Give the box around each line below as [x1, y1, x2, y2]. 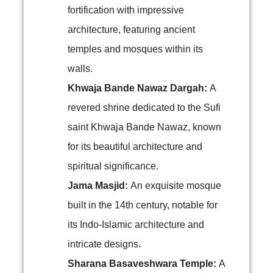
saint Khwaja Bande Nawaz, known [68, 122, 221, 132]
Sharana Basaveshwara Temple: [68, 258, 219, 269]
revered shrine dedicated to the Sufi [68, 102, 221, 113]
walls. [68, 63, 93, 74]
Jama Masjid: [68, 180, 130, 191]
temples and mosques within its [68, 44, 203, 54]
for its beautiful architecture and [68, 141, 202, 152]
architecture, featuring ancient [68, 24, 195, 35]
